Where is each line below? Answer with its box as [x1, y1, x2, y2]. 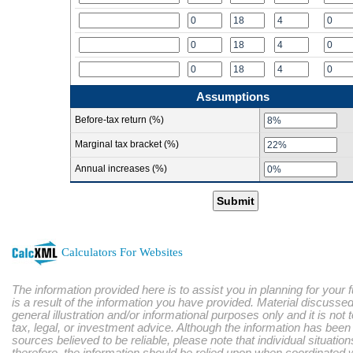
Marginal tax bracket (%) [75, 139, 179, 150]
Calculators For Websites [61, 245, 183, 258]
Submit [217, 195, 255, 207]
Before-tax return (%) [75, 114, 164, 125]
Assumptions [195, 90, 269, 103]
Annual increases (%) [75, 163, 167, 174]
